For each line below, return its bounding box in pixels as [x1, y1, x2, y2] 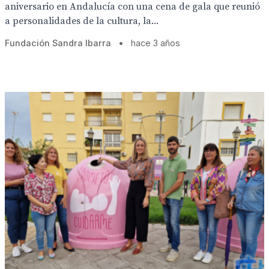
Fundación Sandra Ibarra [5, 38, 111, 48]
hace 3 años [131, 38, 180, 48]
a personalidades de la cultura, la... [5, 15, 159, 27]
